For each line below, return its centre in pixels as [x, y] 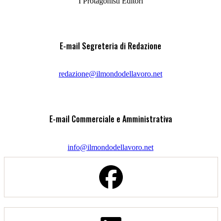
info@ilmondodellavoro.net [110, 147]
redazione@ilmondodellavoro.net [110, 74]
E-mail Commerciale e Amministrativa [110, 119]
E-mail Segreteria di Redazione [110, 46]
